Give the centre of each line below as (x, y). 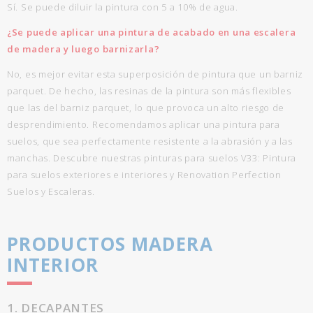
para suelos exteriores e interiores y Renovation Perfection (144, 175)
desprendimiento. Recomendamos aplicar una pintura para (144, 124)
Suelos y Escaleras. (51, 191)
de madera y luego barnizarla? (83, 49)
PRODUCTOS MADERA (110, 244)
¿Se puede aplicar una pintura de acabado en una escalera (152, 32)
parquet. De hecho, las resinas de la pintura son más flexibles (149, 91)
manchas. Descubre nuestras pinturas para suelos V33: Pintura (152, 158)
